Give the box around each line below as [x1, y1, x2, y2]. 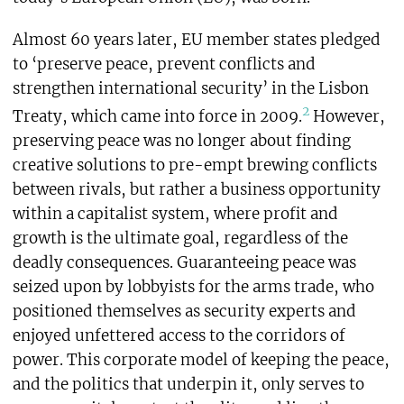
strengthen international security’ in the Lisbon [12, 78, 369, 98]
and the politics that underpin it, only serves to [12, 373, 364, 394]
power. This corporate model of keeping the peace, [12, 349, 390, 370]
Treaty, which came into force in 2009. [12, 106, 302, 126]
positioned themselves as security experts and [12, 300, 356, 321]
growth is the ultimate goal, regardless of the [12, 227, 348, 248]
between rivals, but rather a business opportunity [12, 179, 381, 199]
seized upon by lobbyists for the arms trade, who [12, 276, 374, 297]
